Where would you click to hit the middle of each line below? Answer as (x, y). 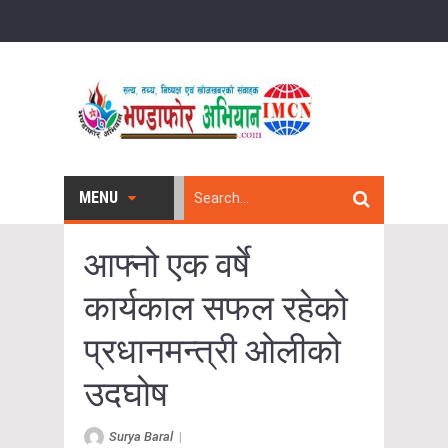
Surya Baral (141, 436)
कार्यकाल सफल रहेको (216, 308)
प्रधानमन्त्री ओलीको (212, 351)
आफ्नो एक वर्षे (167, 265)
